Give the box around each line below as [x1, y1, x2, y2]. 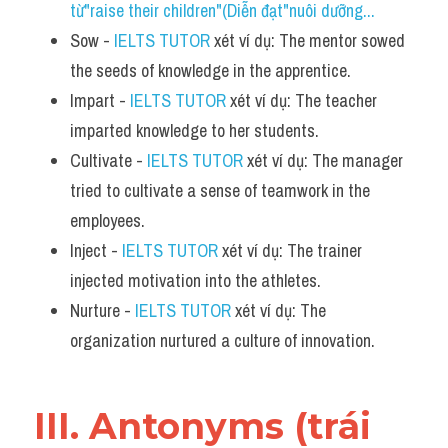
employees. [70, 208, 145, 233]
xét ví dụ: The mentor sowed [210, 28, 405, 53]
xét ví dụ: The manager [243, 148, 403, 173]
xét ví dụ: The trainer [218, 238, 362, 263]
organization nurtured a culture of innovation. [70, 328, 375, 353]
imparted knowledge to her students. [70, 118, 319, 143]
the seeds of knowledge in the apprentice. [70, 58, 351, 83]
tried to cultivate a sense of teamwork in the [70, 178, 370, 203]
